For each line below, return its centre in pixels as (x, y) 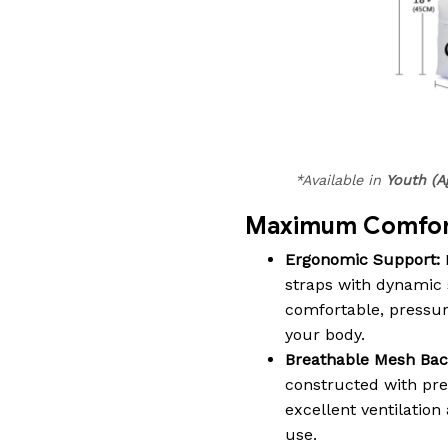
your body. (325, 334)
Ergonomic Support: (362, 259)
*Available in (340, 179)
